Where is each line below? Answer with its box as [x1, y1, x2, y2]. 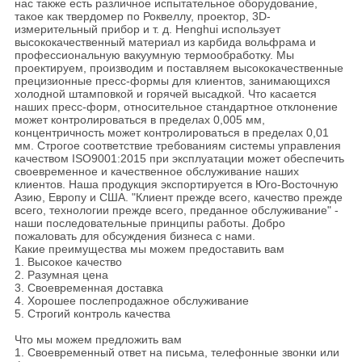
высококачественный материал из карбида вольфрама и [14, 36, 316, 49]
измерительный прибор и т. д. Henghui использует [14, 23, 280, 36]
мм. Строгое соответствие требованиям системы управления [14, 139, 341, 153]
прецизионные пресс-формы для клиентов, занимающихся [14, 74, 330, 88]
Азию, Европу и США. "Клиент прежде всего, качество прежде [14, 191, 343, 204]
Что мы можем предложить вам [14, 333, 182, 347]
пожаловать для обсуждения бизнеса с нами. [14, 229, 255, 243]
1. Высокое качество [14, 255, 122, 269]
